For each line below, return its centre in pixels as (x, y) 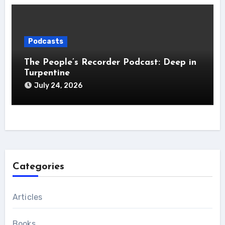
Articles (27, 197)
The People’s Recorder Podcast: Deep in (110, 63)
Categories (38, 167)
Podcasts (45, 41)
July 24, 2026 (58, 86)
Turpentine (47, 73)
